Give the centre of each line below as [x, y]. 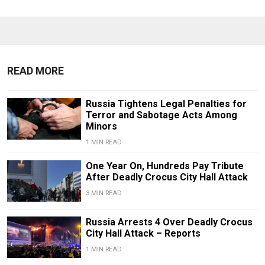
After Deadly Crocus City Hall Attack [167, 177]
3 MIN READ [104, 193]
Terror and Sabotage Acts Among [161, 115]
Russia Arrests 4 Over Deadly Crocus [169, 222]
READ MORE [35, 71]
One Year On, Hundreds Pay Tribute [164, 166]
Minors [101, 126]
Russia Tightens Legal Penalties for [166, 104]
